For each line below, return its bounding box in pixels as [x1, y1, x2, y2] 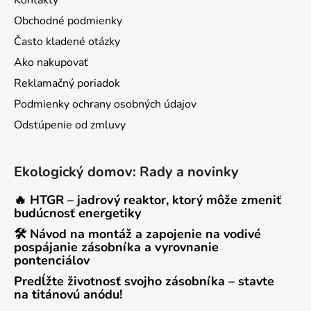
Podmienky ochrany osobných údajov [14, 96, 196, 112]
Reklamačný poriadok [14, 76, 120, 92]
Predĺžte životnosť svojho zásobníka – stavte [14, 273, 274, 290]
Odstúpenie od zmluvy [14, 117, 126, 133]
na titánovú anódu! [14, 286, 122, 303]
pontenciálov [14, 252, 90, 269]
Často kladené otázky [14, 34, 120, 50]
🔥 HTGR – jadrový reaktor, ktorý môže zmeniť [14, 192, 281, 209]
